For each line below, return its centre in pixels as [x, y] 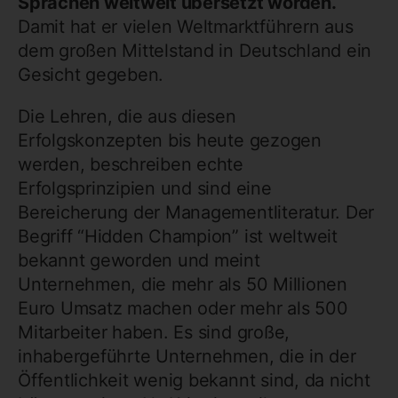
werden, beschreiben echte [131, 164]
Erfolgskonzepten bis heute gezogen [170, 140]
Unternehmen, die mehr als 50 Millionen [183, 284]
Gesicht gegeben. [93, 74]
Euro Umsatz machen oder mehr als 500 [183, 308]
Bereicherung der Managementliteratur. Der [196, 212]
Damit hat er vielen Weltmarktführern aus [186, 26]
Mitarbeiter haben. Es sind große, [154, 332]
